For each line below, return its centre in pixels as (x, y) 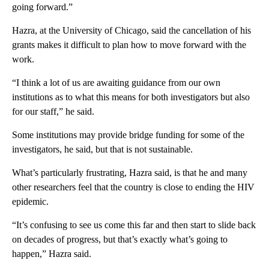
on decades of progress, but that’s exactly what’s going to (120, 239)
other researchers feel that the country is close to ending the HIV (133, 187)
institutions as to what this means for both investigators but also (131, 97)
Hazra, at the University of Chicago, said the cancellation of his (131, 30)
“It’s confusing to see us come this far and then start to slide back (134, 225)
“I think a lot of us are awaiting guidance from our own (116, 82)
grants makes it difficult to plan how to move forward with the (129, 44)
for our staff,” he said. (53, 111)
